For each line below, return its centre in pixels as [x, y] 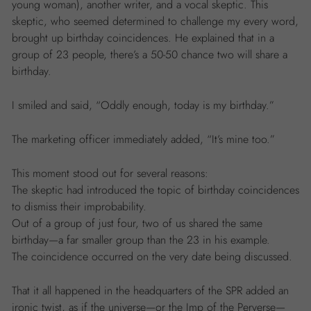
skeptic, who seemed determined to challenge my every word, [155, 21]
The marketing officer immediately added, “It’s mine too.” [143, 139]
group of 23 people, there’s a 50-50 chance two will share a [150, 54]
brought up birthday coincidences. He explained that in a [143, 38]
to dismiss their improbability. [79, 207]
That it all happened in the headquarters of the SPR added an [150, 291]
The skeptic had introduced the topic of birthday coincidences [155, 190]
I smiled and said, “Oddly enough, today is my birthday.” [143, 105]
